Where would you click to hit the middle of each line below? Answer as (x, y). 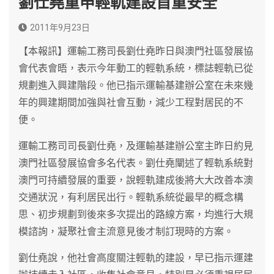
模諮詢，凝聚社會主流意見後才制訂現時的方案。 (126, 231)
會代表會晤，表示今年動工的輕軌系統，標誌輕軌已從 (136, 68)
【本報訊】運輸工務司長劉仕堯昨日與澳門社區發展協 (136, 51)
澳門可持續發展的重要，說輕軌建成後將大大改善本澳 (136, 180)
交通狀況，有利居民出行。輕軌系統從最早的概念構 (131, 197)
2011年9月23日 (60, 27)
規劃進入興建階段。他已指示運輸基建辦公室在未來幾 (136, 85)
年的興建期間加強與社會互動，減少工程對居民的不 (131, 102)
